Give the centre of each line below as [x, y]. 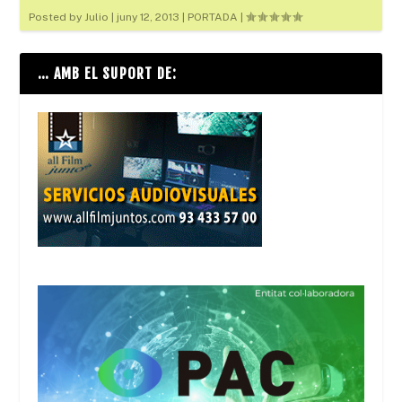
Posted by [57, 17]
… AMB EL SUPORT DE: [108, 73]
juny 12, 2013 [149, 17]
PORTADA [213, 17]
